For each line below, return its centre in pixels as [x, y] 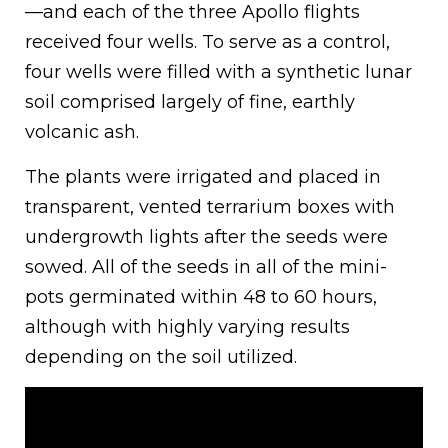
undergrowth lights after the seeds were [206, 236]
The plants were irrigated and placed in [203, 176]
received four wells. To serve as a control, [207, 41]
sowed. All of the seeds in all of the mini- [206, 266]
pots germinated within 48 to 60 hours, [201, 296]
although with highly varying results [187, 326]
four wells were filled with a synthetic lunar [218, 71]
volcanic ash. [82, 131]
